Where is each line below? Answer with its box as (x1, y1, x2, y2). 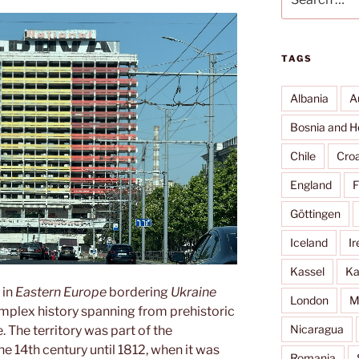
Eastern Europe (15, 284, 107, 301)
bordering (107, 284, 171, 301)
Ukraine (171, 284, 216, 301)
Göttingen (289, 206, 341, 220)
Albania (289, 91, 329, 105)
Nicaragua (289, 321, 344, 336)
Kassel (289, 264, 325, 278)
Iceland (289, 235, 328, 249)
